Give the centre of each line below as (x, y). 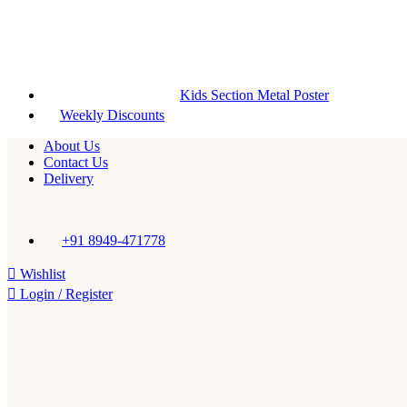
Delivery (69, 179)
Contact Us (76, 162)
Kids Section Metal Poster (254, 95)
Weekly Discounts (112, 115)
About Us (72, 146)
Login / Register (66, 294)
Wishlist (43, 274)
